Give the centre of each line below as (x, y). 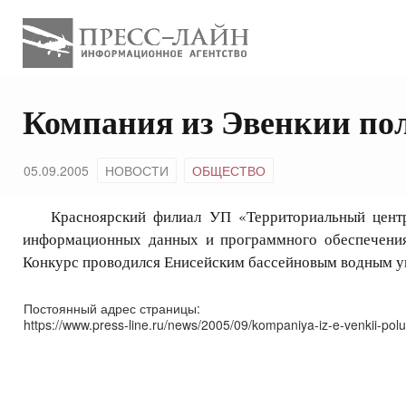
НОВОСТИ (137, 171)
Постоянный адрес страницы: (112, 309)
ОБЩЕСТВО (229, 171)
